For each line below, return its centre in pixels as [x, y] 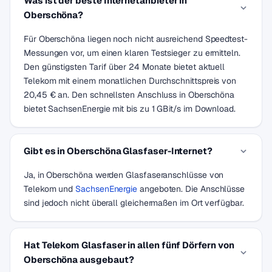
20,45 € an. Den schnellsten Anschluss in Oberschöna [129, 95]
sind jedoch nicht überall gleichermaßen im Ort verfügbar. [134, 203]
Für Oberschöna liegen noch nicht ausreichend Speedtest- [136, 39]
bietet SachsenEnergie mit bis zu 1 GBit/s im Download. [130, 109]
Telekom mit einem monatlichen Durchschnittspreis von [130, 81]
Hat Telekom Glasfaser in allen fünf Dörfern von [129, 245]
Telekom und [50, 189]
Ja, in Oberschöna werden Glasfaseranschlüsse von [124, 175]
